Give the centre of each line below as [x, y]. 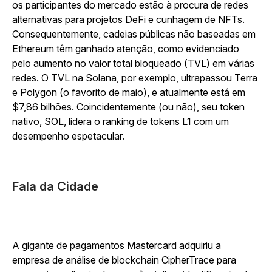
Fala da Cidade [55, 186]
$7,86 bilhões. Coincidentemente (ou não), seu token [128, 107]
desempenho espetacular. [70, 136]
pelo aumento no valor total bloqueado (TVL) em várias [133, 63]
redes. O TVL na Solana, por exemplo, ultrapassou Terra [135, 78]
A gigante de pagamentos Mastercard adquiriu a [117, 245]
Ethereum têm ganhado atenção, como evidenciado [126, 49]
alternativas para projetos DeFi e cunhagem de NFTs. [128, 19]
